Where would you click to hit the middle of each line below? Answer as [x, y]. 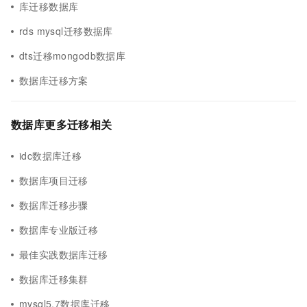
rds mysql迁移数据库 [66, 31]
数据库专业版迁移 [59, 230]
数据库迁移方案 [54, 80]
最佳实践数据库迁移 [64, 254]
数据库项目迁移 [54, 180]
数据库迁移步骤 [54, 205]
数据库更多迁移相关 [62, 124]
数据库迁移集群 [54, 279]
